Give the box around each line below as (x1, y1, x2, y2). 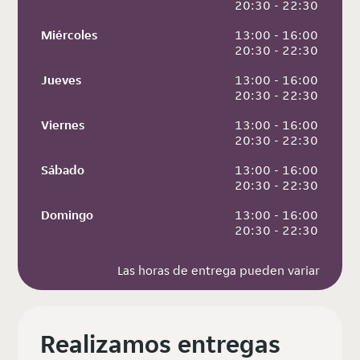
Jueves (41, 72, 82, 89)
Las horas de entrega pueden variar (117, 262, 320, 280)
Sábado (41, 162, 85, 179)
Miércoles (41, 27, 98, 44)
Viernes (41, 117, 85, 134)
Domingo (41, 207, 94, 224)
